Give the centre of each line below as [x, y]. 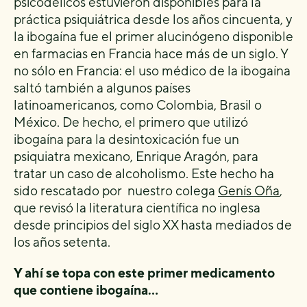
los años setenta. [62, 242]
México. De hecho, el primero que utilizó [131, 122]
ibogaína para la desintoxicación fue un [126, 139]
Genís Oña [249, 190]
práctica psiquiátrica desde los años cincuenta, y [153, 19]
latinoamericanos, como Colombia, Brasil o [138, 105]
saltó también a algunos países [102, 87]
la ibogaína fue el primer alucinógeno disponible [153, 36]
